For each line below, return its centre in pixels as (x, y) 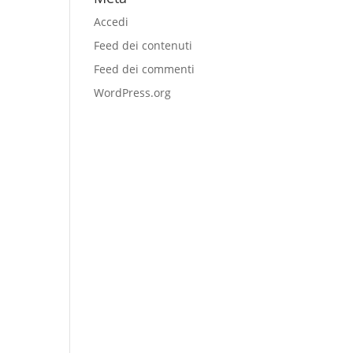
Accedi (111, 22)
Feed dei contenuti (143, 45)
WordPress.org (133, 93)
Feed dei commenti (145, 69)
